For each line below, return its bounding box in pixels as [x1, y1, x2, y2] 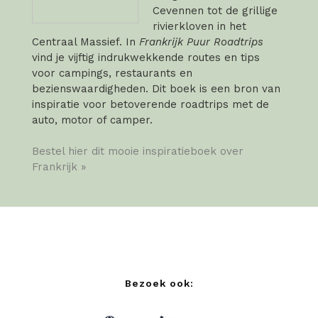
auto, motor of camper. [32, 114, 153, 127]
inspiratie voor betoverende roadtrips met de [32, 98, 269, 111]
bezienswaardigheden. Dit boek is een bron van [32, 82, 280, 96]
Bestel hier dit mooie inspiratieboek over [32, 145, 243, 158]
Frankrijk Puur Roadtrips [139, 35, 263, 49]
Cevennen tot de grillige [153, 4, 278, 18]
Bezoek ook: [124, 278, 194, 290]
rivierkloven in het [153, 20, 246, 33]
